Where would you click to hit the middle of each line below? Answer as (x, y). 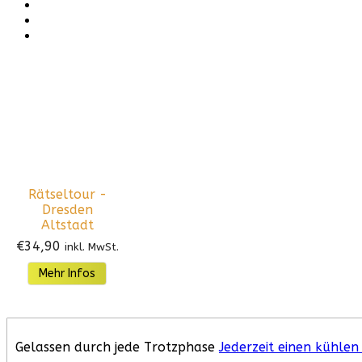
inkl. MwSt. (91, 247)
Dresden (67, 210)
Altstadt (67, 225)
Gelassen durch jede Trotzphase (117, 347)
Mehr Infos (67, 274)
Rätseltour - (67, 195)
